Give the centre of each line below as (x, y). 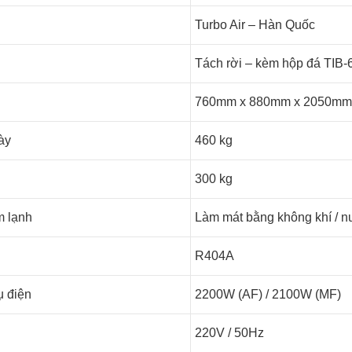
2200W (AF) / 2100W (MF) (268, 294)
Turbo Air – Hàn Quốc (255, 25)
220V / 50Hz (229, 333)
